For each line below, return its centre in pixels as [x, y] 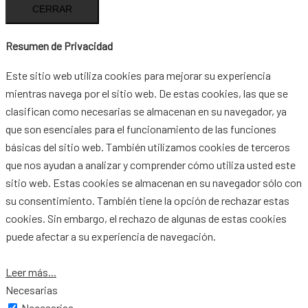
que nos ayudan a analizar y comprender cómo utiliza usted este [151, 164]
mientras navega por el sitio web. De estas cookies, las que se [147, 93]
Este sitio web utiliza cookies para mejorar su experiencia [138, 75]
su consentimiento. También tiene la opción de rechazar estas [147, 200]
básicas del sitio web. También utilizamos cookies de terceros [148, 146]
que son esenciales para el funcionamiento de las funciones [141, 129]
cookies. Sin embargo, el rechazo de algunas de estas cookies [146, 218]
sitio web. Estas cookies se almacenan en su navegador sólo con [154, 182]
